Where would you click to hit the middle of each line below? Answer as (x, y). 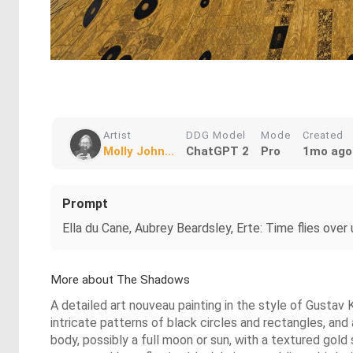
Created (323, 135)
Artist (117, 135)
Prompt (85, 203)
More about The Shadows (120, 279)
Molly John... (139, 151)
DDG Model (216, 135)
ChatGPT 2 (217, 151)
